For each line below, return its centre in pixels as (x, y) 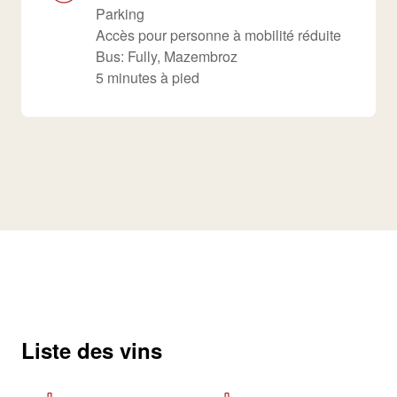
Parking (120, 14)
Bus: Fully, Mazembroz (167, 56)
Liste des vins (92, 350)
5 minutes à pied (148, 78)
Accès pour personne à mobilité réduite (218, 35)
